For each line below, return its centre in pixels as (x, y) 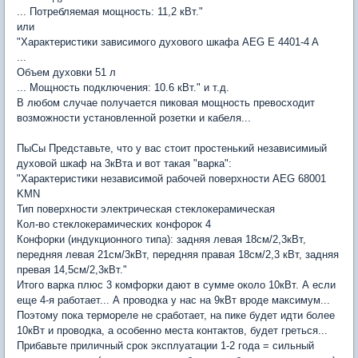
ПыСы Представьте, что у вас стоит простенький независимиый (172, 148)
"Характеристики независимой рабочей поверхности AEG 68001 (171, 178)
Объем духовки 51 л (66, 72)
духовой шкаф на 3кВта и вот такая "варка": (124, 163)
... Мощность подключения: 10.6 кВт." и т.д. (123, 87)
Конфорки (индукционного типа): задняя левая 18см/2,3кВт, (161, 239)
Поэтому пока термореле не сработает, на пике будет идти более (176, 315)
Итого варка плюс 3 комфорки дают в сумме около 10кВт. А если (176, 284)
